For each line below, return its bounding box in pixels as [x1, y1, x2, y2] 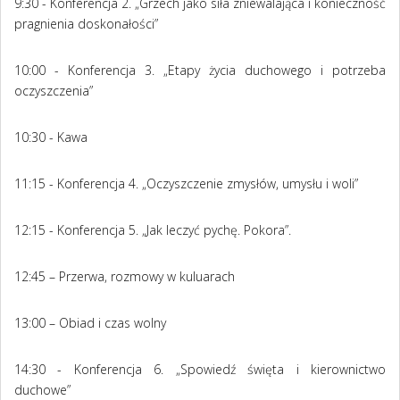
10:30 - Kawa [14, 129, 87, 146]
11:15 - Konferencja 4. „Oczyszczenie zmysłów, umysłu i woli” [14, 175, 358, 193]
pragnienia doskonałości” [14, 15, 158, 33]
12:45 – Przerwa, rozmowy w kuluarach [14, 268, 235, 286]
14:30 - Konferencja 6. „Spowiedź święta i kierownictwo [14, 361, 386, 379]
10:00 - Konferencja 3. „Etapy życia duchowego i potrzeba [14, 62, 386, 79]
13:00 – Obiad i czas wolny [14, 314, 166, 332]
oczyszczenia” [14, 82, 93, 100]
